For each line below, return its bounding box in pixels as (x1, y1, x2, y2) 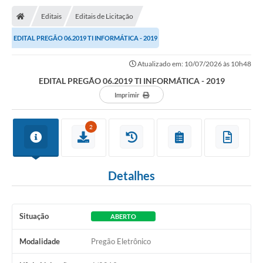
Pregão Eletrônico (90, 236, 151, 246)
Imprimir (114, 90, 140, 99)
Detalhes (108, 168, 155, 183)
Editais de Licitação (75, 11, 133, 21)
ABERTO (110, 212, 136, 220)
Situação (19, 211, 49, 221)
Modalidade (19, 236, 60, 246)
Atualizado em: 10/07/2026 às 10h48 (136, 59, 251, 68)
